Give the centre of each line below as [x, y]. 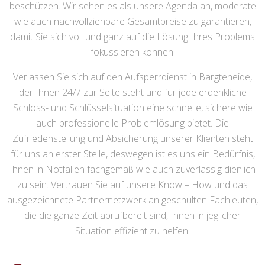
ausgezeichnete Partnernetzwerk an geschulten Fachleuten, [132, 200]
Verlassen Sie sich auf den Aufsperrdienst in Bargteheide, [132, 77]
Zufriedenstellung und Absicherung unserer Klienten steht [132, 139]
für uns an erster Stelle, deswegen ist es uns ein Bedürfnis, [132, 154]
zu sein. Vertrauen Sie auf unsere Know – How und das [132, 185]
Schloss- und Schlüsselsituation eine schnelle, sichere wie [132, 108]
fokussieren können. [132, 52]
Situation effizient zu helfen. [132, 231]
